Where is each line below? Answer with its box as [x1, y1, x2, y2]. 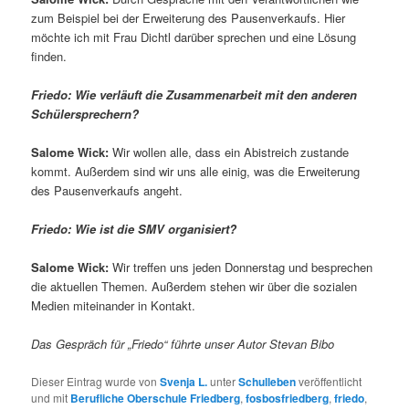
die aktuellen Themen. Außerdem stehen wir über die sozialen [31, 278, 358, 296]
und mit [31, 389, 71, 405]
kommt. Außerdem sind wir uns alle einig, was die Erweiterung [31, 163, 361, 180]
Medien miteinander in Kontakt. [31, 297, 196, 315]
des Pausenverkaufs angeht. [31, 182, 184, 199]
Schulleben [238, 372, 297, 390]
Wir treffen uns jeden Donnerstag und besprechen [112, 258, 373, 277]
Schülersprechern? [31, 104, 140, 122]
